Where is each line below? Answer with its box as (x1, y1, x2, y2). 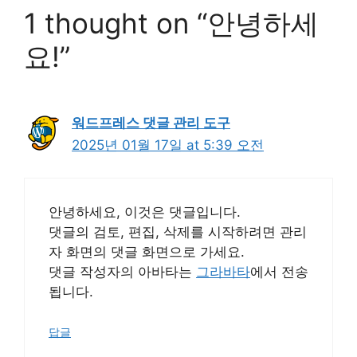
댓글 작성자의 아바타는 (49, 263, 196, 280)
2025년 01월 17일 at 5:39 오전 (72, 137, 264, 153)
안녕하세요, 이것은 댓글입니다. (49, 203, 241, 220)
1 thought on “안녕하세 (24, 6, 319, 40)
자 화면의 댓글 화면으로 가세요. (49, 243, 245, 260)
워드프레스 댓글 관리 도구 (72, 115, 230, 131)
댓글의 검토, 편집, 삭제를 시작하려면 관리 (49, 223, 307, 240)
